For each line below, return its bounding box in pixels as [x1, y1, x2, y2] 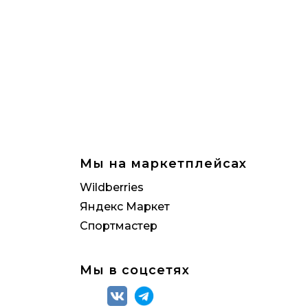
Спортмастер [80, 219, 157, 232]
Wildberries [80, 181, 144, 194]
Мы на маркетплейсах [80, 156, 247, 171]
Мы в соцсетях [80, 263, 190, 278]
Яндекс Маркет [80, 200, 170, 213]
